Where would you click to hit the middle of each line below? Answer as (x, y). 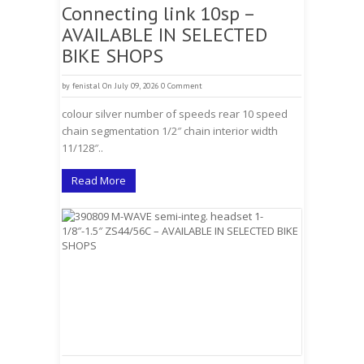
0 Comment (182, 86)
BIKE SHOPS (113, 56)
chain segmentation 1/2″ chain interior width (170, 131)
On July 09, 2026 (130, 86)
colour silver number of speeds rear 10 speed (175, 114)
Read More (99, 180)
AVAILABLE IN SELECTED (165, 35)
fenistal (86, 86)
